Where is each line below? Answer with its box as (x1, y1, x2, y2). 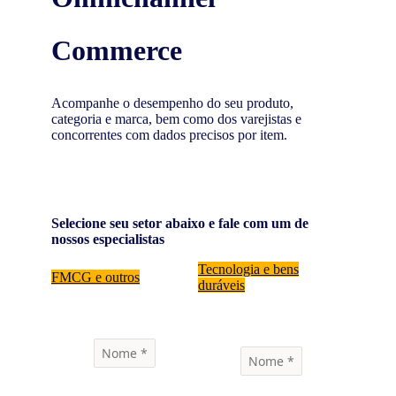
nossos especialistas (51, 232, 164, 247)
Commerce (51, 34, 182, 66)
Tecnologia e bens (198, 262, 299, 278)
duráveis (198, 278, 245, 293)
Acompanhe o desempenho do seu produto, (51, 95, 293, 111)
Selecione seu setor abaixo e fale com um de (51, 216, 308, 232)
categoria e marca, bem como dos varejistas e (51, 111, 301, 127)
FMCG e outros (51, 270, 140, 286)
